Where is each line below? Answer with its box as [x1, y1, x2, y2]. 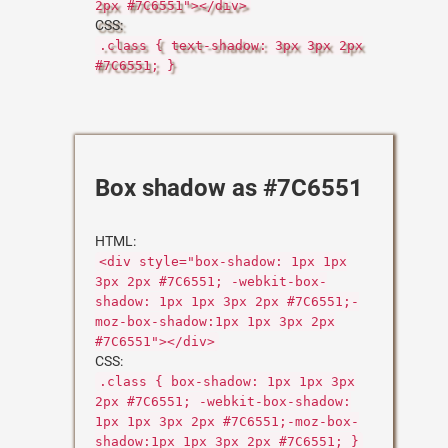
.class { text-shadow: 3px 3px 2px [99, 38, 363, 53]
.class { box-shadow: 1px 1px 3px [99, 374, 355, 389]
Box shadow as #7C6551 [95, 174, 363, 202]
